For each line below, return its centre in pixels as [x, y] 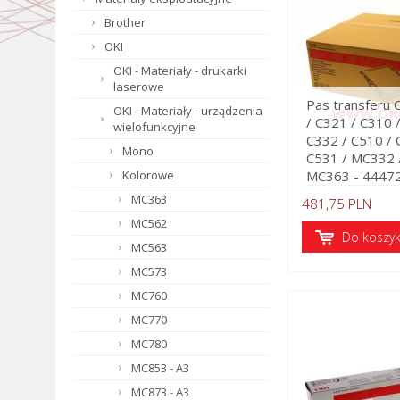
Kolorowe [148, 175]
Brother [125, 22]
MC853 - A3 [160, 368]
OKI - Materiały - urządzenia [188, 111]
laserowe [139, 87]
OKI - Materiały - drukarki [180, 71]
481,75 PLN [337, 204]
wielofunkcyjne [154, 127]
